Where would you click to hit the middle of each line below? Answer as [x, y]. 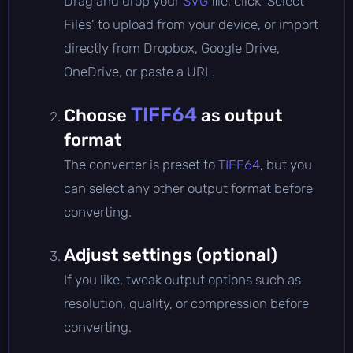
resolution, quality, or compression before [186, 303]
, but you [286, 164]
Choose [97, 115]
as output [240, 115]
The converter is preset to [141, 164]
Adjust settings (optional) [171, 255]
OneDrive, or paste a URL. [139, 71]
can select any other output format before [188, 188]
